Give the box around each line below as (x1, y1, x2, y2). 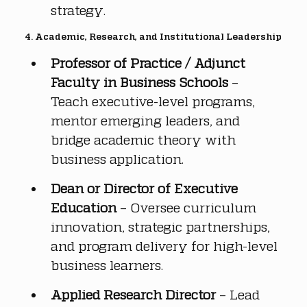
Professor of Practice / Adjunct (51, 54, 249, 71)
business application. (51, 150, 184, 167)
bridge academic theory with (51, 131, 239, 147)
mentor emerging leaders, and (51, 112, 243, 128)
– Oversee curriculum (116, 199, 260, 215)
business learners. (51, 256, 163, 273)
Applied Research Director (51, 286, 216, 302)
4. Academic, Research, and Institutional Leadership (25, 30, 282, 42)
